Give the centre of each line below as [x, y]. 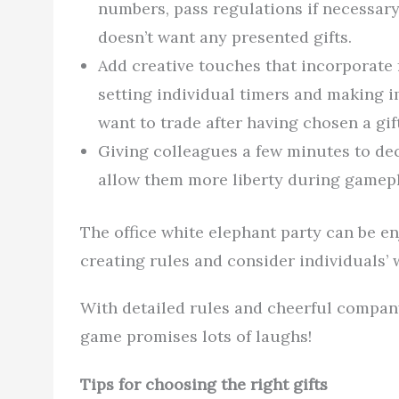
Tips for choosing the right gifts [204, 384]
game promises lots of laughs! [196, 337]
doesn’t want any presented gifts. [225, 37]
